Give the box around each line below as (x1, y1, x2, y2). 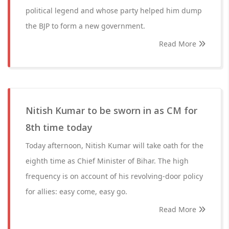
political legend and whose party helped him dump (26, 6, 202, 15)
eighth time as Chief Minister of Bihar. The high (26, 156, 189, 166)
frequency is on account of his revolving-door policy (26, 171, 203, 181)
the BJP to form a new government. (26, 21, 145, 31)
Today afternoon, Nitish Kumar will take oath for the (26, 141, 203, 150)
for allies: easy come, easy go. (26, 187, 127, 196)
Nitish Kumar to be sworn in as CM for (26, 104, 197, 117)
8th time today (26, 121, 93, 133)
